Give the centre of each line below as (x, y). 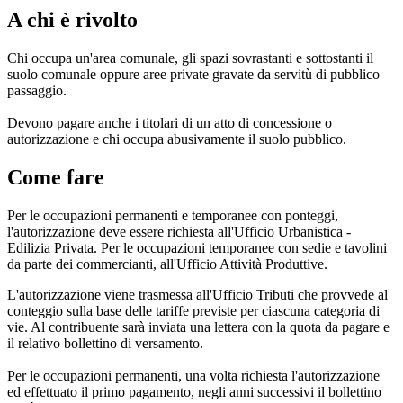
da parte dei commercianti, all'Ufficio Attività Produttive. (167, 264)
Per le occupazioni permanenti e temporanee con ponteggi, (173, 215)
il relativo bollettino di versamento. (105, 343)
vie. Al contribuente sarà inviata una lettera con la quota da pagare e (198, 327)
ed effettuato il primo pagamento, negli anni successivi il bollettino (194, 391)
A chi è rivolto (72, 19)
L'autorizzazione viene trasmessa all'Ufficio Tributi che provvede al (197, 294)
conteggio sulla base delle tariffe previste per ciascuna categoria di (193, 310)
